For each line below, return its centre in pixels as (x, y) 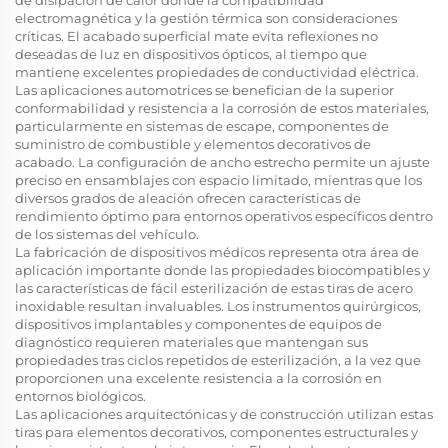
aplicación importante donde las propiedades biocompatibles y (222, 269)
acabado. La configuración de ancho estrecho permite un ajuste (222, 161)
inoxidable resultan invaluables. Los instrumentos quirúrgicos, (218, 305)
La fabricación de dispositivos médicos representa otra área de (217, 251)
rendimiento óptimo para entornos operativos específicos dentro (224, 215)
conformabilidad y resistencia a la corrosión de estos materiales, (222, 107)
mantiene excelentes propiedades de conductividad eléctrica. (217, 71)
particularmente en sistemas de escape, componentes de (202, 125)
